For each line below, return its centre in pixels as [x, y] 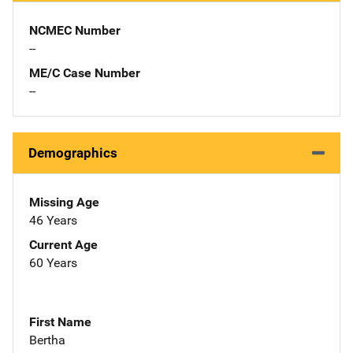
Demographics [73, 152]
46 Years [53, 220]
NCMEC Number [75, 30]
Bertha [47, 340]
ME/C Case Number [85, 72]
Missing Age [64, 202]
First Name [60, 321]
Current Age [63, 244]
